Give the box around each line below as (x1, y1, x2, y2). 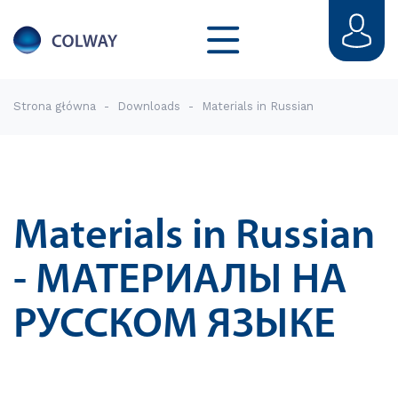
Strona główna (13, 99, 96, 113)
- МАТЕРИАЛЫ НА (13, 260, 347, 303)
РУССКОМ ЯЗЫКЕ (13, 305, 336, 347)
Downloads (117, 99, 184, 113)
